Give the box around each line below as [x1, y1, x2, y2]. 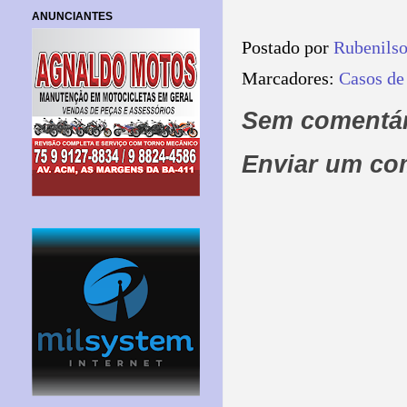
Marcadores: [242, 68, 339, 88]
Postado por [242, 38, 333, 58]
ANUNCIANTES [32, 9, 113, 23]
